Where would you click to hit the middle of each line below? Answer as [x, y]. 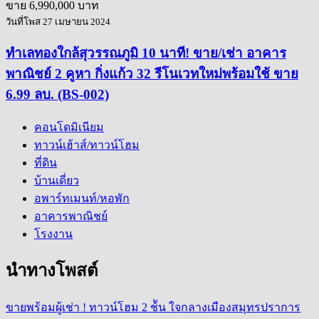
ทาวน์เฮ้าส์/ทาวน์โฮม [87, 145]
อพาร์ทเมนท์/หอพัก [82, 198]
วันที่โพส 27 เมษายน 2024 [58, 22]
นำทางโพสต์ [52, 271]
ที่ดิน [46, 162]
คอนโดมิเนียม [69, 127]
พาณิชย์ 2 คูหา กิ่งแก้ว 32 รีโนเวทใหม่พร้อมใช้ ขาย [152, 73]
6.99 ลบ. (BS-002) [57, 94]
